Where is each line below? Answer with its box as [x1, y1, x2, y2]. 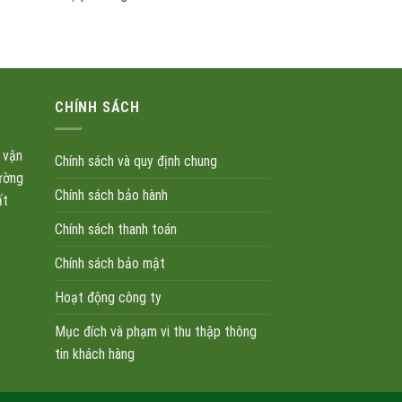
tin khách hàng [55, 345, 135, 363]
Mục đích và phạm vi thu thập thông [55, 323, 257, 341]
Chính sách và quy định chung [55, 153, 217, 170]
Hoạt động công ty [55, 289, 162, 307]
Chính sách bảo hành [55, 187, 168, 205]
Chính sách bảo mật [55, 255, 165, 273]
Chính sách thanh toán [55, 221, 177, 239]
